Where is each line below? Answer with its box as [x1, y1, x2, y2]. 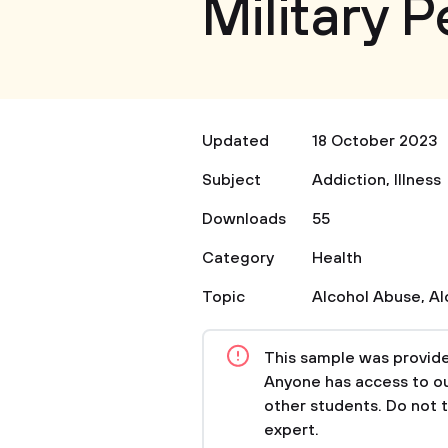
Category [202, 248, 274, 268]
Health [312, 248, 362, 268]
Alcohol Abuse [312, 287, 421, 307]
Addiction [312, 170, 386, 190]
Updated [202, 131, 269, 151]
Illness [394, 170, 441, 190]
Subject [202, 170, 261, 190]
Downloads [202, 209, 286, 229]
